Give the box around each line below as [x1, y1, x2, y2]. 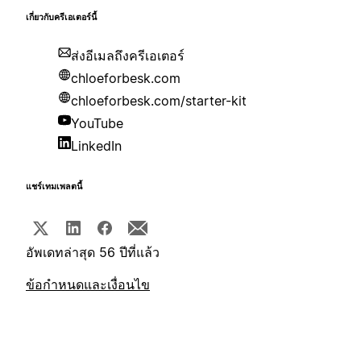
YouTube [71, 115, 123, 132]
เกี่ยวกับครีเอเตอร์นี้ [26, 12, 97, 23]
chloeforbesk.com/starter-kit [71, 93, 247, 110]
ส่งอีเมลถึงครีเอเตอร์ [71, 48, 185, 64]
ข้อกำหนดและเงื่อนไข [26, 276, 150, 293]
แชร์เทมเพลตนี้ [26, 181, 82, 193]
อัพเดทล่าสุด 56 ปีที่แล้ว [26, 244, 160, 261]
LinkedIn [71, 138, 122, 155]
